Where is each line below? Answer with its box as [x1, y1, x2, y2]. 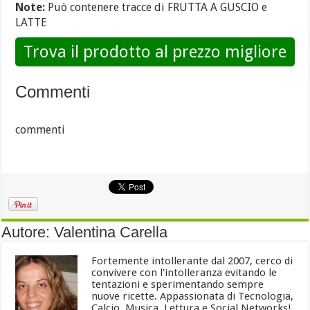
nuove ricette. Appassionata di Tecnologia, [91, 290, 294, 302]
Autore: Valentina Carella [1, 224, 168, 241]
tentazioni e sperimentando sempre [91, 278, 264, 291]
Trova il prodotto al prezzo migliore [23, 42, 286, 62]
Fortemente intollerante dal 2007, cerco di [91, 255, 293, 267]
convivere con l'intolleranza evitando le [91, 266, 277, 279]
